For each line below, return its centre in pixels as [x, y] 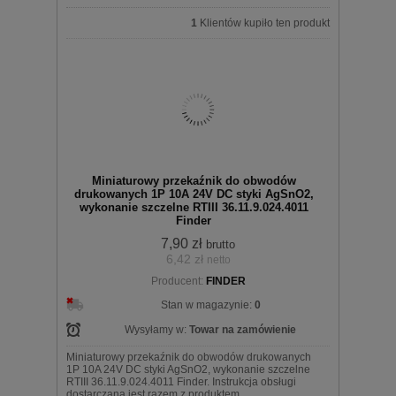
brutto [221, 245]
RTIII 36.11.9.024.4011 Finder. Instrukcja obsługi [181, 382]
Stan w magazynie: [207, 305]
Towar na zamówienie [243, 330]
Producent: [177, 282]
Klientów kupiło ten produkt [263, 23]
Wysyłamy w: [157, 330]
